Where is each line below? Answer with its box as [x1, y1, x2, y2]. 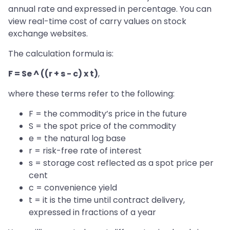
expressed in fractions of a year [29, 206, 156, 218]
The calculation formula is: [8, 47, 113, 60]
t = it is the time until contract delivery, [29, 194, 185, 206]
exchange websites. [8, 27, 88, 40]
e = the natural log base [29, 132, 126, 144]
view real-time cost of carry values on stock [8, 15, 186, 27]
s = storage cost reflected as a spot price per [29, 157, 214, 169]
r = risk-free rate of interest [29, 144, 142, 157]
